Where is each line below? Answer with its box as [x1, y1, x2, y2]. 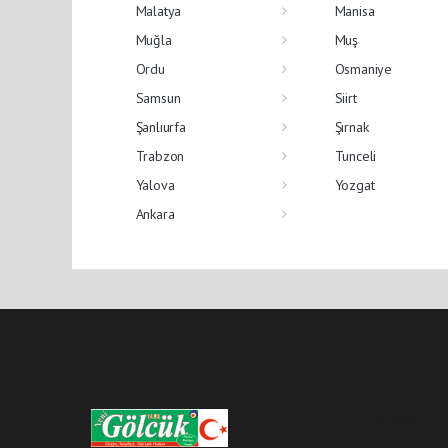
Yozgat [334, 175, 375, 194]
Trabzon [135, 146, 185, 165]
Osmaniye [334, 59, 392, 78]
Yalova [135, 175, 175, 194]
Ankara [135, 204, 175, 223]
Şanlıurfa [135, 117, 186, 136]
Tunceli [334, 146, 377, 165]
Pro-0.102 [372, 412, 417, 427]
